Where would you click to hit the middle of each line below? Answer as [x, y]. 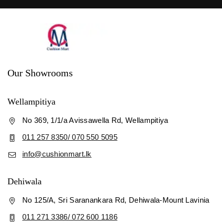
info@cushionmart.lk [57, 154]
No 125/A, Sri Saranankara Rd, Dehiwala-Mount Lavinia [116, 200]
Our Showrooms [40, 73]
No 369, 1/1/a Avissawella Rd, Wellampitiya [95, 120]
